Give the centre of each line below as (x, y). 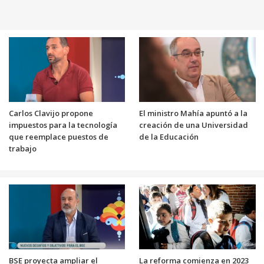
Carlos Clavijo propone (51, 113)
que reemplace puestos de (58, 137)
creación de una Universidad (194, 125)
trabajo (22, 149)
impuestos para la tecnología (63, 125)
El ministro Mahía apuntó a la (193, 113)
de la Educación (169, 137)
